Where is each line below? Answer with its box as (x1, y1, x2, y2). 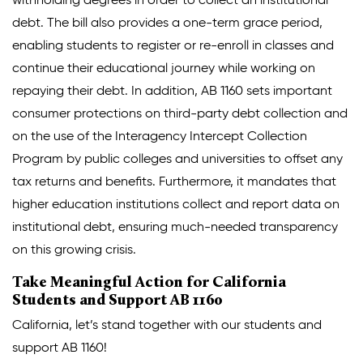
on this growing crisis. (12, 243, 136, 257)
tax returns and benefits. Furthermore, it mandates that (12, 175, 336, 189)
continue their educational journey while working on (12, 62, 315, 75)
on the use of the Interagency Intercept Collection (12, 130, 307, 143)
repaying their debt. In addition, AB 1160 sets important (12, 84, 332, 98)
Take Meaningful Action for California (12, 275, 286, 291)
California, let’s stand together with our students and (12, 318, 322, 332)
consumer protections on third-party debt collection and (12, 107, 348, 121)
